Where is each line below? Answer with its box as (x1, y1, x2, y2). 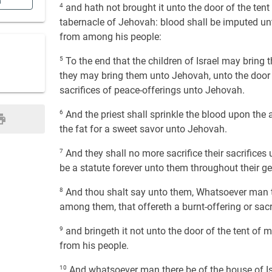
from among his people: (59, 31, 161, 42)
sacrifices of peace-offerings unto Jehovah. (59, 84, 245, 96)
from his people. (59, 240, 129, 251)
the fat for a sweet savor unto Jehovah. (59, 123, 227, 135)
